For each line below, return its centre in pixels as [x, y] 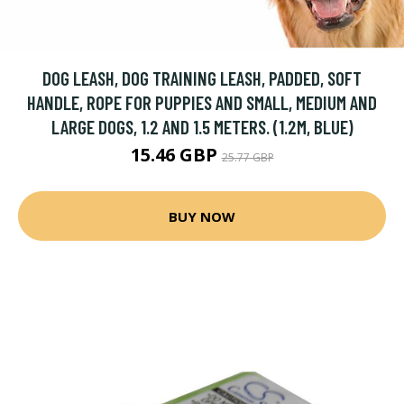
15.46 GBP [176, 155]
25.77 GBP [248, 157]
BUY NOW [202, 216]
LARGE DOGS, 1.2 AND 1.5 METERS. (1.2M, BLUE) [202, 127]
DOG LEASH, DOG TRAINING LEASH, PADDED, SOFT [202, 78]
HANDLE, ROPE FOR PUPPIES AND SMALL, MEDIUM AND [202, 102]
